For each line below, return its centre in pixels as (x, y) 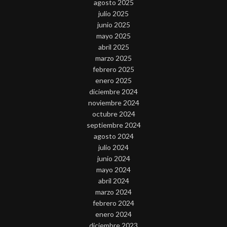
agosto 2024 (113, 136)
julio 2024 (113, 147)
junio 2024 (113, 159)
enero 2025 (113, 81)
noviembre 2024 (113, 103)
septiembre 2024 (113, 125)
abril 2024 (113, 181)
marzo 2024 (113, 192)
